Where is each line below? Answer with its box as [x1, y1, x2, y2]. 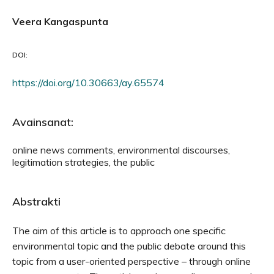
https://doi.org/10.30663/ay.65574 [12, 76, 165, 89]
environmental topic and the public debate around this [12, 240, 246, 252]
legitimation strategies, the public [12, 156, 155, 168]
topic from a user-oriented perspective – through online [12, 255, 251, 267]
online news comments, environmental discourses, [12, 144, 230, 156]
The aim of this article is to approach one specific [12, 224, 226, 237]
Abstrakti [12, 194, 61, 209]
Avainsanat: [12, 115, 73, 129]
